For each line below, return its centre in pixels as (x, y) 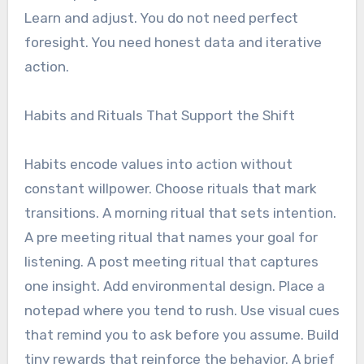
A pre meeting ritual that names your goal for (171, 237)
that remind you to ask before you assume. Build (181, 334)
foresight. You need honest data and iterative (173, 42)
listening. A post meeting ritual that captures (171, 261)
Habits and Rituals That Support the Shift (159, 115)
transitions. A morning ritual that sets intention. (180, 212)
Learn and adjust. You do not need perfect (161, 17)
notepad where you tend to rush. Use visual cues (182, 310)
